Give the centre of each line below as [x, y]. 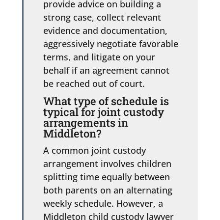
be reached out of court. [94, 83]
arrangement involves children [107, 163]
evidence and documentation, [105, 30]
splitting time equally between [106, 177]
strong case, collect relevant [102, 17]
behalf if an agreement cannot [106, 70]
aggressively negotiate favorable [110, 43]
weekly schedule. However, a [103, 203]
